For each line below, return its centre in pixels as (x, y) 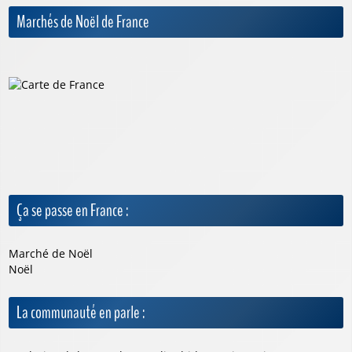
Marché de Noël (51, 254)
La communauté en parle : (81, 313)
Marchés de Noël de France (83, 22)
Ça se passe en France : (73, 211)
